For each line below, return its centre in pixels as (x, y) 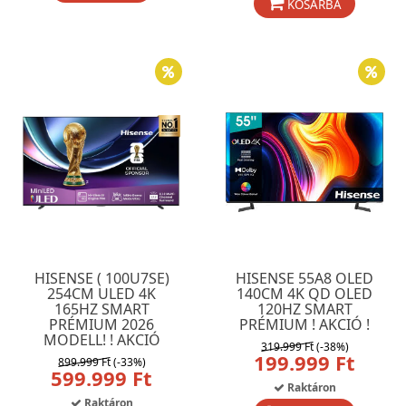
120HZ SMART (304, 309)
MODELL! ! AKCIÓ (101, 340)
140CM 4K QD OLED (304, 294)
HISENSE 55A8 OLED (304, 278)
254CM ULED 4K (101, 294)
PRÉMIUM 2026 (101, 324)
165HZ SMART (101, 309)
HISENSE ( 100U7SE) (101, 278)
